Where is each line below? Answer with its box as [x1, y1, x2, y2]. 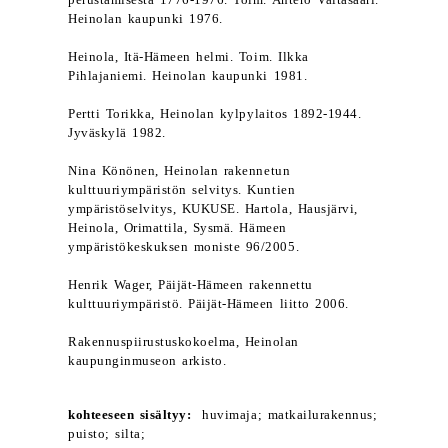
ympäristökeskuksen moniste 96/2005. [68, 240, 300, 254]
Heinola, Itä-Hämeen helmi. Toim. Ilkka [68, 50, 309, 64]
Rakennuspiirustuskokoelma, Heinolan [68, 335, 299, 349]
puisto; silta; [68, 427, 146, 441]
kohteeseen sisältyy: [68, 408, 192, 422]
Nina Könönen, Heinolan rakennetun [68, 164, 291, 178]
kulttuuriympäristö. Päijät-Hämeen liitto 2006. [68, 297, 349, 311]
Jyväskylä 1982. [68, 126, 166, 140]
